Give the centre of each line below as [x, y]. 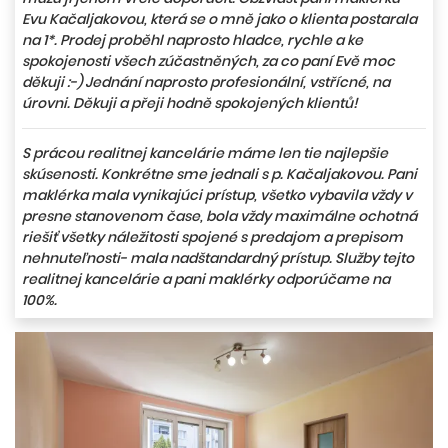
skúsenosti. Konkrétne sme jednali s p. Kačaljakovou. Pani [219, 174]
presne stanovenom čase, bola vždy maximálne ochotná [219, 216]
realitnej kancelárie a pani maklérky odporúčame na [206, 279]
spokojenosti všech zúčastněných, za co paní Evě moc [208, 61]
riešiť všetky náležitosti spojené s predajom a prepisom [212, 237]
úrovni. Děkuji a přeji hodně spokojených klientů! [190, 103]
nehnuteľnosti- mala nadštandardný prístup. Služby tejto [218, 258]
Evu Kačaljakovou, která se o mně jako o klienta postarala [219, 19]
